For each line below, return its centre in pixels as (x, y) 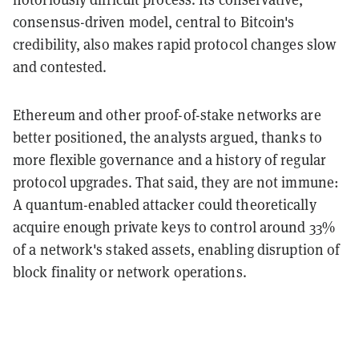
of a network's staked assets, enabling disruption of (177, 249)
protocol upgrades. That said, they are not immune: (176, 182)
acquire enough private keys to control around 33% (174, 227)
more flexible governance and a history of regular (169, 159)
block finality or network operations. (130, 272)
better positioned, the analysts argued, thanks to (167, 137)
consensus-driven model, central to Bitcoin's (154, 22)
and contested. (60, 67)
